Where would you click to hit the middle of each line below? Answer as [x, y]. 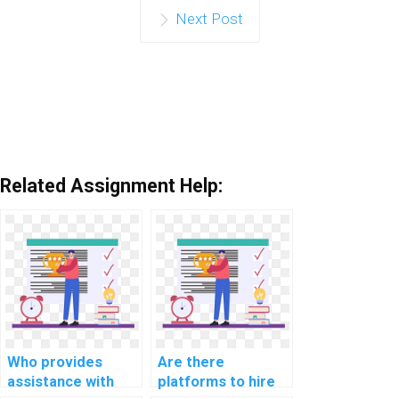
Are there [191, 362]
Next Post [209, 19]
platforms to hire [216, 382]
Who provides [55, 362]
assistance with [61, 382]
